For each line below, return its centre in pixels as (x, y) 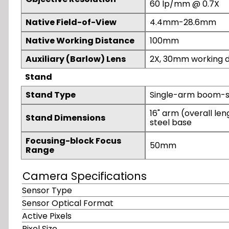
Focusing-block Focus (73, 141)
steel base (171, 122)
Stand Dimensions (65, 118)
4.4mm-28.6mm (183, 22)
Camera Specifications (85, 176)
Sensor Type (47, 190)
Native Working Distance (80, 40)
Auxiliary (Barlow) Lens (76, 59)
